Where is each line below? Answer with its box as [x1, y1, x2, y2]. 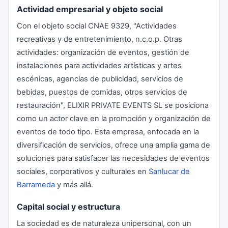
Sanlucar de [149, 167, 190, 176]
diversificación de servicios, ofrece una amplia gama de [17, 140, 210, 150]
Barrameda [17, 180, 55, 189]
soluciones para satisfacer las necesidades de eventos [17, 154, 210, 163]
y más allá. [55, 180, 93, 189]
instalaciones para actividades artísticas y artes [17, 61, 182, 70]
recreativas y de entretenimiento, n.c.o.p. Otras [17, 35, 182, 44]
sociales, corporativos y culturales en [17, 167, 149, 176]
